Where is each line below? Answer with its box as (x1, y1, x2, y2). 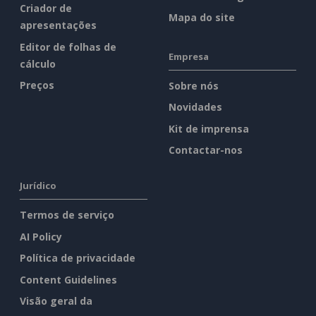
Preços (20, 78, 54, 92)
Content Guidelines (20, 272, 117, 286)
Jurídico (20, 179, 56, 193)
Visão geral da (20, 294, 92, 308)
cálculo (20, 56, 56, 71)
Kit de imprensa (169, 121, 249, 135)
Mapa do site (169, 11, 235, 25)
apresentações (20, 18, 97, 32)
